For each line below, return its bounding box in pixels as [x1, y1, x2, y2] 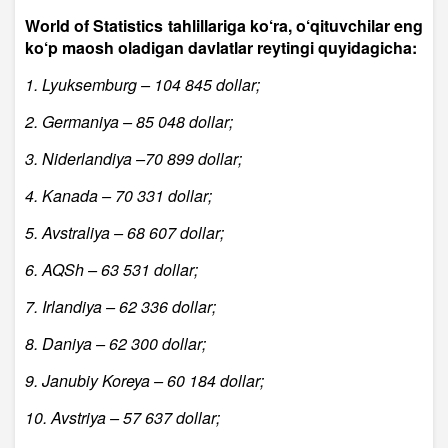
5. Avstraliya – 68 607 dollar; [25, 221, 224, 245]
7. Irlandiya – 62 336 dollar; [25, 295, 216, 319]
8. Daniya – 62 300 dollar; [25, 332, 206, 356]
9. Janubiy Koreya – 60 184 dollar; [25, 369, 264, 393]
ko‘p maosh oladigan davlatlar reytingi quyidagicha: [25, 36, 417, 60]
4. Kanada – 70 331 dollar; [25, 184, 212, 208]
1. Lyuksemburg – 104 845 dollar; [25, 73, 260, 97]
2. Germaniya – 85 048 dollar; [25, 110, 233, 134]
